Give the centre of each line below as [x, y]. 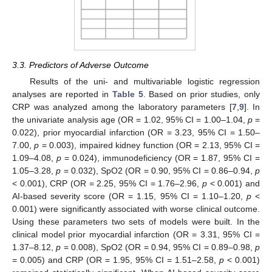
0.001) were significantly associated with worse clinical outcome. [136, 209]
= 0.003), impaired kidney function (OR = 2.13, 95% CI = [150, 145]
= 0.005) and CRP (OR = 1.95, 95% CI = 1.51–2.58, [116, 260]
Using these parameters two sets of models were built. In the [136, 222]
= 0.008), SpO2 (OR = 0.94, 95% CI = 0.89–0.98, [158, 247]
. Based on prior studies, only [202, 94]
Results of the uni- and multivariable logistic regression [144, 82]
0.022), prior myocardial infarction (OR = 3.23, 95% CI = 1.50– [136, 133]
